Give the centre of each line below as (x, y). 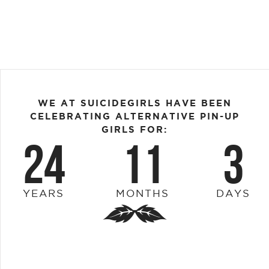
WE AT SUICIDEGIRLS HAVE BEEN (134, 103)
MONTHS (142, 193)
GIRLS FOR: (134, 129)
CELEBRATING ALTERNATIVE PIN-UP (134, 116)
